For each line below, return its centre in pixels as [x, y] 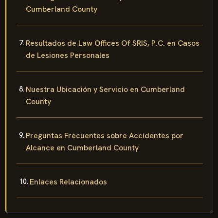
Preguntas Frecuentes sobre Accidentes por [105, 135]
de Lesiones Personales [68, 55]
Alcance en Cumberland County [82, 147]
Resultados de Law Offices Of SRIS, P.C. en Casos [113, 43]
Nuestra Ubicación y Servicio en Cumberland [105, 89]
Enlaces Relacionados [68, 182]
